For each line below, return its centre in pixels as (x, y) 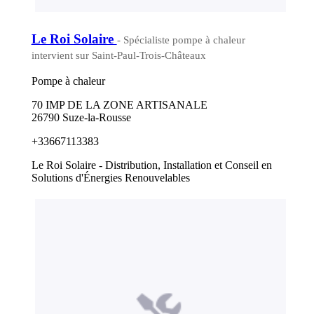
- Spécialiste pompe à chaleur (181, 40)
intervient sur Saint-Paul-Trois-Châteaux (118, 55)
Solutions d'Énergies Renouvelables (110, 178)
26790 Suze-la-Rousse (81, 118)
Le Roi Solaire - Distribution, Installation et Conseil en (151, 165)
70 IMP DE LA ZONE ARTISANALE (119, 105)
